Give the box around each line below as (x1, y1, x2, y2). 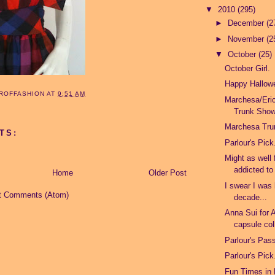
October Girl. (225, 63, 271, 73)
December (227, 18, 266, 28)
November (227, 34, 266, 44)
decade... (234, 192, 268, 202)
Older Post (149, 168, 187, 177)
